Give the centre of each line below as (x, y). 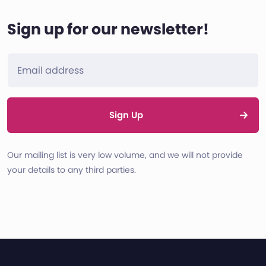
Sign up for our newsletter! (108, 30)
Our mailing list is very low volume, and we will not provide (125, 155)
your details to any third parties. (72, 170)
